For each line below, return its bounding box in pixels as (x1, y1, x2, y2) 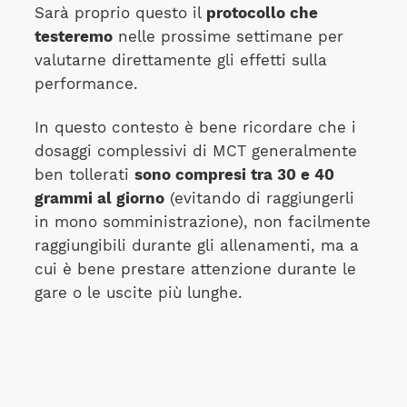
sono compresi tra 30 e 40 (134, 166, 334, 184)
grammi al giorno (34, 190, 164, 208)
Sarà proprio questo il (34, 4, 206, 22)
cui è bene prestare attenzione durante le (34, 261, 356, 279)
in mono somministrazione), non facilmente (34, 213, 371, 232)
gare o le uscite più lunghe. (34, 284, 243, 303)
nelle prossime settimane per (112, 27, 343, 45)
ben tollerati (34, 166, 134, 184)
